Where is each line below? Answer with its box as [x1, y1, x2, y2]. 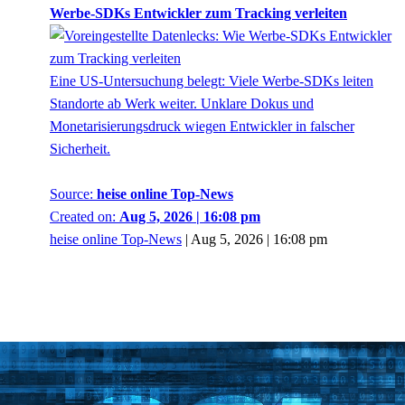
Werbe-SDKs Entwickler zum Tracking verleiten [50, 5, 347, 22]
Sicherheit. [50, 141, 110, 157]
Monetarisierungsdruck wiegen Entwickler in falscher [50, 118, 354, 135]
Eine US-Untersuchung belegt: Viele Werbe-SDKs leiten [50, 73, 373, 89]
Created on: [50, 209, 119, 225]
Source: [50, 186, 97, 202]
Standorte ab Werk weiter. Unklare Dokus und [50, 96, 314, 112]
